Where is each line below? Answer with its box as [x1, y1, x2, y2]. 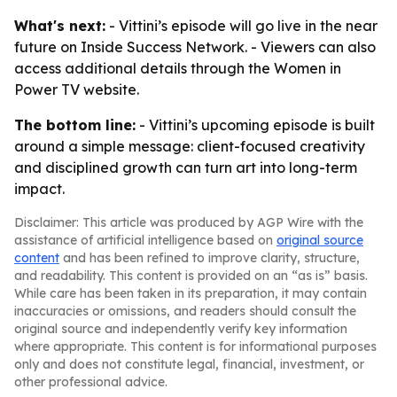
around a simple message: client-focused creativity [14, 137, 365, 155]
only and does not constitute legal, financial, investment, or [14, 356, 364, 372]
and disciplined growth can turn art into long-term [14, 159, 357, 176]
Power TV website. [14, 81, 139, 98]
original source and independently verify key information [14, 321, 347, 337]
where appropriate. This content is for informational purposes [14, 339, 377, 354]
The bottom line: [14, 116, 136, 134]
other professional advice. [14, 374, 167, 390]
